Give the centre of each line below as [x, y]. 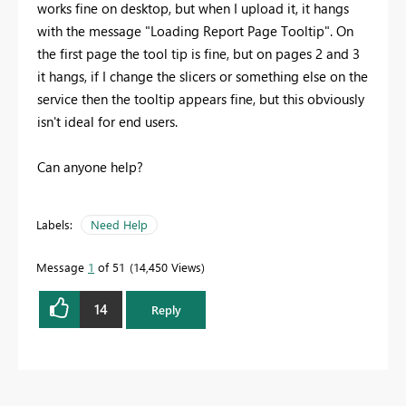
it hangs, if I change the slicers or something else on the [203, 76]
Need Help [119, 224]
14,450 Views [167, 266]
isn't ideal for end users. [107, 121]
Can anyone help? [90, 166]
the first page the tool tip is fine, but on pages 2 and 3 [198, 53]
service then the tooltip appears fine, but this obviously [201, 98]
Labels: [54, 224]
